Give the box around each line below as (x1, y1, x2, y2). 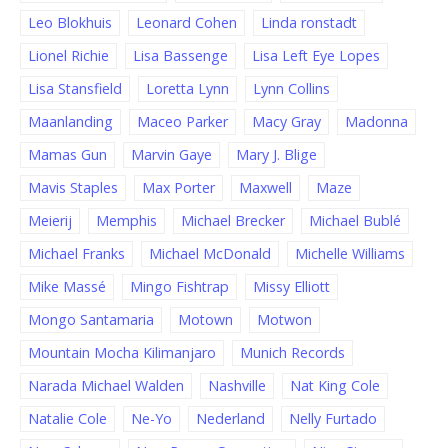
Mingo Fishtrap (130, 277, 229, 297)
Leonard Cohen (136, 13, 237, 33)
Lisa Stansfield (28, 79, 122, 99)
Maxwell (239, 178, 292, 198)
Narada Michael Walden (28, 376, 184, 396)
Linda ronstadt (261, 13, 357, 33)
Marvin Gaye (131, 145, 212, 165)
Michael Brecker (181, 211, 285, 231)
